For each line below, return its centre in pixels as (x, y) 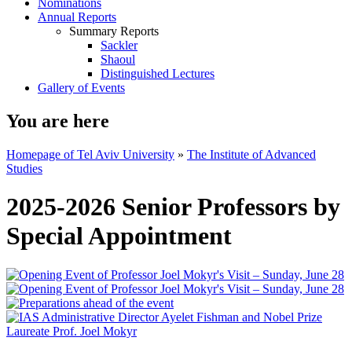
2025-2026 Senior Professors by (173, 207)
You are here (58, 121)
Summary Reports (114, 31)
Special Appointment (119, 236)
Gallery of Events (81, 88)
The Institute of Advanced (251, 154)
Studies (24, 168)
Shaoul (118, 59)
